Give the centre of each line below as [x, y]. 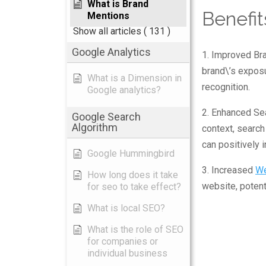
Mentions [108, 16]
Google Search [106, 117]
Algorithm [95, 127]
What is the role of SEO [135, 229]
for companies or [123, 241]
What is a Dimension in [134, 78]
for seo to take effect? [134, 187]
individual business [127, 253]
